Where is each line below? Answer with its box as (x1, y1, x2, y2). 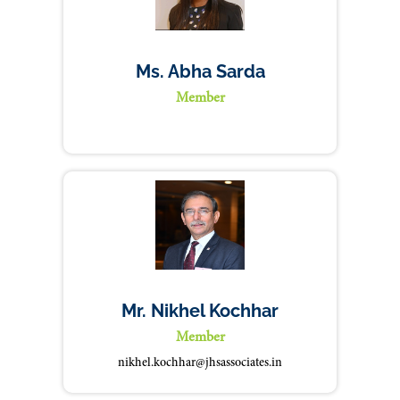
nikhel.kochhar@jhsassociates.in (118, 357, 282, 370)
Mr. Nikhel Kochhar (121, 300, 279, 321)
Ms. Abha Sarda (135, 61, 265, 82)
